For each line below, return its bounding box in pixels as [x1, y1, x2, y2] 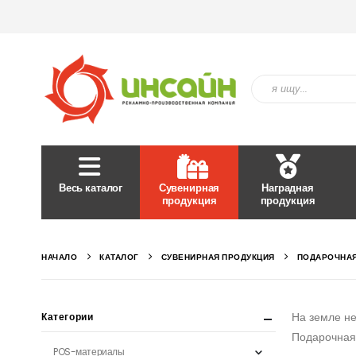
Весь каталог [58, 180, 123, 195]
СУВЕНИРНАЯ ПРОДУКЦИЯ [161, 250, 275, 263]
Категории [41, 309, 94, 323]
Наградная [261, 180, 314, 195]
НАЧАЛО [41, 250, 77, 263]
